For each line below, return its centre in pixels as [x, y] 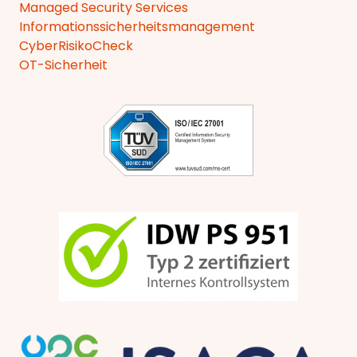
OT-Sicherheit [63, 65]
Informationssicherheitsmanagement [137, 27]
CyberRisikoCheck [76, 46]
